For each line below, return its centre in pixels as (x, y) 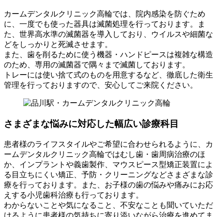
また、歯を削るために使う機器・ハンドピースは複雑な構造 (108, 55)
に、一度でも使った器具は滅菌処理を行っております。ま (105, 24)
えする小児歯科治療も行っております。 (74, 195)
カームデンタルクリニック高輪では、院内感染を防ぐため (105, 14)
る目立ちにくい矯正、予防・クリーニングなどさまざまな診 (108, 174)
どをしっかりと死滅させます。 (58, 45)
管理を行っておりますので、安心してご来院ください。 (101, 85)
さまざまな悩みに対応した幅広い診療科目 (91, 124)
